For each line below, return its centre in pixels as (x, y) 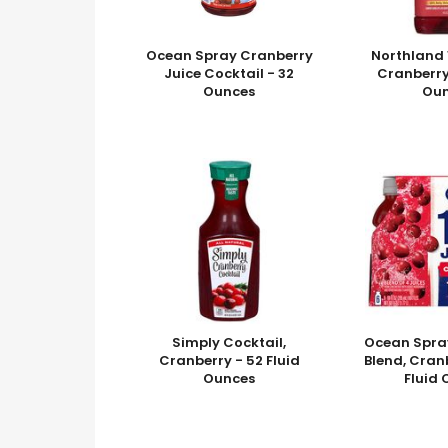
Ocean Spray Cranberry (229, 55)
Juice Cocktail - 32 (229, 73)
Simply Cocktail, (229, 342)
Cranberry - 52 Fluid (229, 360)
